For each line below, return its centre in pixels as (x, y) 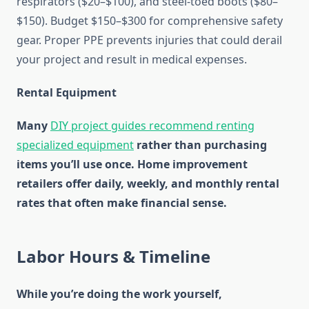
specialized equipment (75, 145)
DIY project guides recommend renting (152, 126)
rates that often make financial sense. (122, 203)
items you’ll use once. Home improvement (132, 165)
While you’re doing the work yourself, (119, 294)
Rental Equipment (67, 93)
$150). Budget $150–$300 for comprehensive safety (150, 21)
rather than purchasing (200, 145)
